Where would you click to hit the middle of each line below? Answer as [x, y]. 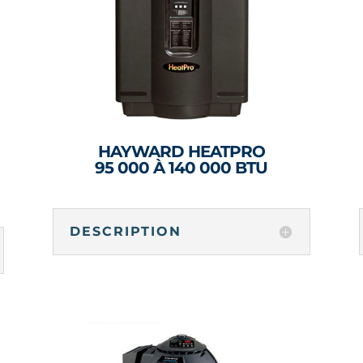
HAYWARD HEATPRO [181, 152]
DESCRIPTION [125, 231]
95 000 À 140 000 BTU [181, 168]
